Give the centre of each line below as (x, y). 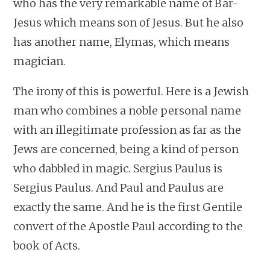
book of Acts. (47, 245)
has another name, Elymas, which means (122, 42)
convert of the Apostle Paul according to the (128, 226)
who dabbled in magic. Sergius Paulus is (118, 168)
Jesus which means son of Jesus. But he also (129, 22)
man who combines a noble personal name (127, 110)
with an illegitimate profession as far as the (127, 130)
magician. (40, 61)
